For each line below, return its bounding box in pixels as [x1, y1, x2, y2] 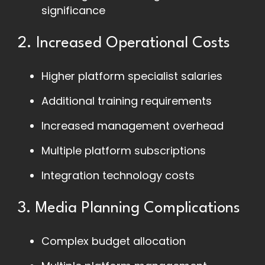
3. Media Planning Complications [18, 201, 240, 216]
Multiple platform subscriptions [41, 143, 206, 159]
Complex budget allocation [41, 234, 186, 249]
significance [41, 3, 105, 18]
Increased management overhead [41, 118, 224, 134]
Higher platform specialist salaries [41, 69, 222, 84]
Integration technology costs [41, 168, 195, 183]
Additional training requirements [41, 93, 212, 109]
